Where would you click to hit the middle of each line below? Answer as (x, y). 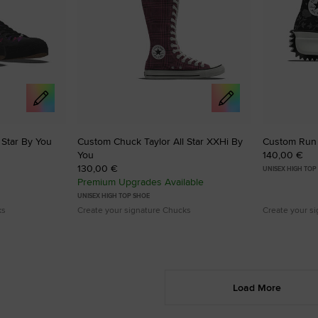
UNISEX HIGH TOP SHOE (114, 196)
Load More (257, 287)
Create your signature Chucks (134, 209)
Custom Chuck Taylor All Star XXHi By (160, 141)
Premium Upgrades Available (141, 181)
